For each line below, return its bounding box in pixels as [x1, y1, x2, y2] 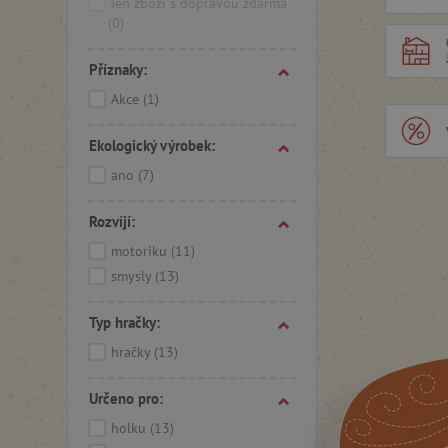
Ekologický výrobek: [89, 136, 215, 155]
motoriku [111, 242, 171, 260]
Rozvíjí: [89, 212, 135, 231]
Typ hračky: [89, 313, 160, 332]
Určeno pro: [89, 389, 163, 408]
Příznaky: [89, 60, 147, 79]
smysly [111, 267, 155, 285]
